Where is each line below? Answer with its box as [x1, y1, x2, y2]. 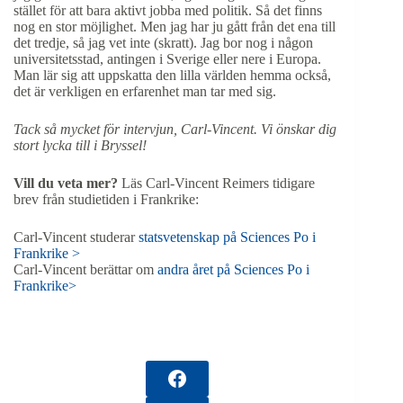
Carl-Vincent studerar [13, 228, 139, 245]
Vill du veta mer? [13, 175, 118, 191]
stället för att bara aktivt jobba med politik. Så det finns [13, 2, 322, 18]
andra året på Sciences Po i [157, 261, 309, 277]
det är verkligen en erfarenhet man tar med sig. [13, 83, 276, 99]
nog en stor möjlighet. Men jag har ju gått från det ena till [13, 18, 336, 34]
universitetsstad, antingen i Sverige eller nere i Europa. [13, 50, 321, 67]
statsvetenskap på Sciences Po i [139, 228, 316, 245]
